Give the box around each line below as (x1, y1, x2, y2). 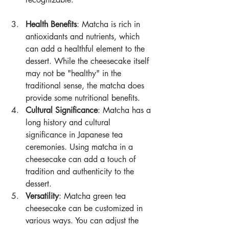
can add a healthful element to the (26, 43, 147, 55)
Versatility (26, 191, 59, 202)
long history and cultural (26, 117, 113, 128)
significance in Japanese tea (26, 129, 125, 141)
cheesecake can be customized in (26, 203, 145, 214)
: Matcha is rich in (77, 19, 143, 30)
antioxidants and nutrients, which (26, 31, 142, 42)
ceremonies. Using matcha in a (26, 142, 135, 153)
